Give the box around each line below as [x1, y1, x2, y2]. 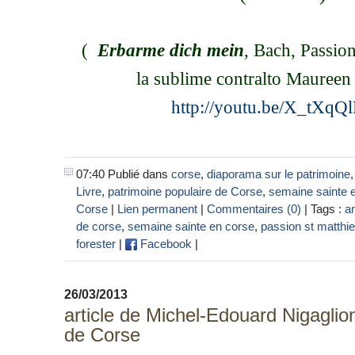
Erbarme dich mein [97, 40, 244, 60]
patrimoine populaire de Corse [108, 184, 262, 198]
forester [76, 236, 116, 250]
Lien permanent [117, 201, 197, 216]
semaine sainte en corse [128, 219, 254, 233]
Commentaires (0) [207, 201, 301, 216]
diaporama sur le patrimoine [207, 166, 350, 181]
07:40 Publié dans [76, 166, 171, 181]
